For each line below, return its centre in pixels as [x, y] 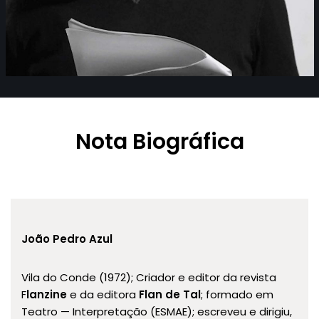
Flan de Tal [170, 294]
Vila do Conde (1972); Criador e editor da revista [149, 277]
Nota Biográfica [159, 142]
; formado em [237, 294]
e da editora [104, 294]
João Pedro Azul [67, 239]
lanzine [48, 294]
